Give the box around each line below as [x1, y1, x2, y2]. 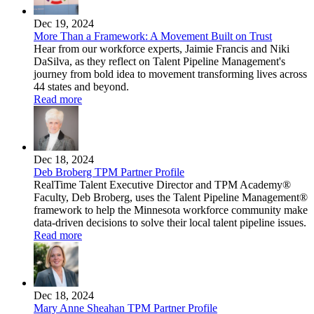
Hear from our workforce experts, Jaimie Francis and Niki [34, 43, 289, 55]
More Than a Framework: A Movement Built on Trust [34, 30, 272, 43]
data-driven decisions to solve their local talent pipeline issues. [34, 217, 306, 229]
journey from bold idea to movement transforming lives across [34, 68, 307, 81]
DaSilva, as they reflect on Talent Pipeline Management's [34, 55, 285, 68]
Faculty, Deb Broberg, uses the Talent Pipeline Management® [34, 191, 308, 204]
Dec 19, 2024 [34, 18, 94, 30]
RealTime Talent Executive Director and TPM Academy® [34, 179, 291, 191]
